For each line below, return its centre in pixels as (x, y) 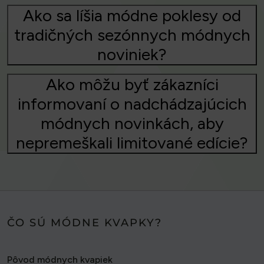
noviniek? (132, 55)
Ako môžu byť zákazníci (132, 85)
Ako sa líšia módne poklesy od (132, 16)
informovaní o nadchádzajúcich (132, 104)
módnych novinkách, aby (132, 123)
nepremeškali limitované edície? (132, 143)
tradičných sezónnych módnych (132, 35)
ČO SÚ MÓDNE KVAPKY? (85, 223)
